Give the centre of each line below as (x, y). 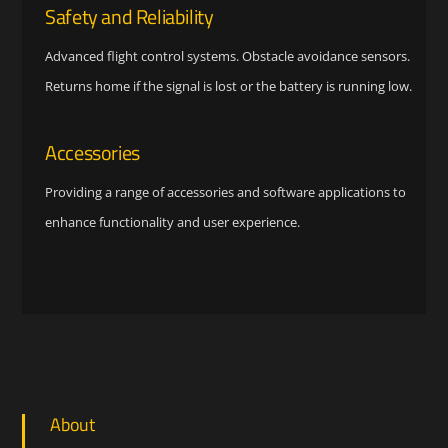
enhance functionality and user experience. (173, 221)
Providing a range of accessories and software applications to (226, 191)
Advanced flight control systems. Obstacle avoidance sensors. (228, 56)
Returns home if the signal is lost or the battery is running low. (229, 86)
